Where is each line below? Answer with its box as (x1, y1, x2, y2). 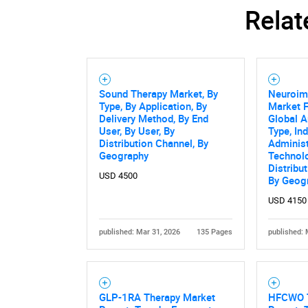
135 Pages (197, 227, 233, 236)
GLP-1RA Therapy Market (98, 289, 215, 304)
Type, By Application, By (98, 98, 207, 113)
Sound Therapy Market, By (98, 86, 218, 100)
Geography (98, 148, 148, 162)
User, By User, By (98, 123, 175, 137)
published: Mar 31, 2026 (98, 227, 180, 236)
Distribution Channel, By (98, 135, 208, 150)
